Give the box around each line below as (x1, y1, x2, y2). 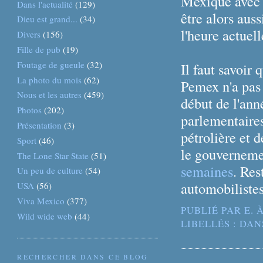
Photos (17, 104, 42, 116)
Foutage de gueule (17, 58, 85, 70)
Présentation (17, 119, 62, 131)
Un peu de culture (17, 164, 83, 177)
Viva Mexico (17, 194, 65, 207)
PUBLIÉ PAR (180, 203, 245, 217)
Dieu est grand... (17, 13, 78, 25)
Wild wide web (17, 210, 73, 222)
